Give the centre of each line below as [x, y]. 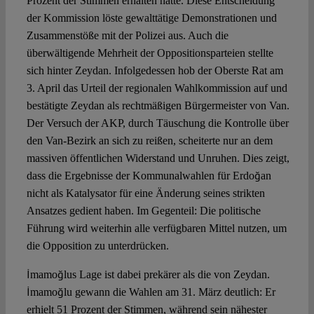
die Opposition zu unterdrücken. [97, 246]
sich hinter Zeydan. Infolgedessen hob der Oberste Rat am [155, 71]
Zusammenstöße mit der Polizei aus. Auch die [127, 36]
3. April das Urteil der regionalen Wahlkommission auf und [157, 88]
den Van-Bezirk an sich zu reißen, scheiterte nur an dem [149, 141]
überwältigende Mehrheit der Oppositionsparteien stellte [150, 53]
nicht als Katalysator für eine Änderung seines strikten [145, 193]
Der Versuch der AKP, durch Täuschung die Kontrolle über [157, 123]
